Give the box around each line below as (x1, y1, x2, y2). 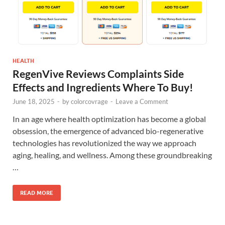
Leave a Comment (116, 97, 168, 105)
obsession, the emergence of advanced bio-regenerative (13, 126, 203, 136)
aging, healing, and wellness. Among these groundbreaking (13, 150, 212, 160)
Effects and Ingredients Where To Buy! (13, 80, 193, 93)
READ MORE (20, 189, 53, 196)
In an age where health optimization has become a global (13, 114, 206, 124)
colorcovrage (71, 97, 108, 105)
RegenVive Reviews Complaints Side (13, 67, 184, 80)
